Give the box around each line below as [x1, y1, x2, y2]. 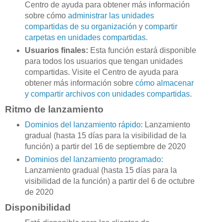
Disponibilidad [5, 202, 71, 213]
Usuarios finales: [24, 46, 88, 55]
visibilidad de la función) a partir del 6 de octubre [24, 177, 195, 186]
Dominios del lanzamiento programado [24, 155, 161, 164]
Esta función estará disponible [88, 46, 196, 55]
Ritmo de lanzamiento [5, 104, 106, 115]
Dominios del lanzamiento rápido [24, 120, 141, 129]
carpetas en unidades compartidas [24, 33, 146, 42]
